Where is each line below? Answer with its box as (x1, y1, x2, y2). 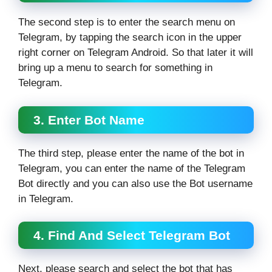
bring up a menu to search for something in (18, 62, 212, 74)
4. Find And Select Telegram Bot (33, 228, 230, 243)
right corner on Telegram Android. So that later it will (18, 47, 253, 59)
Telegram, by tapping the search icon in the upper (18, 32, 242, 44)
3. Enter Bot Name (33, 112, 144, 127)
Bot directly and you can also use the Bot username (18, 177, 253, 189)
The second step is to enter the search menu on (18, 16, 235, 29)
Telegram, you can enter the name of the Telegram (18, 162, 245, 174)
